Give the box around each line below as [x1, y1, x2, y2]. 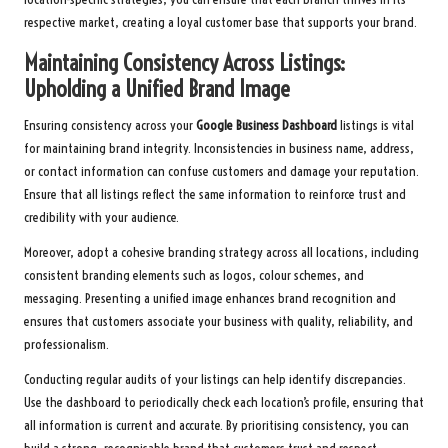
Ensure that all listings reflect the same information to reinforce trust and [24, 186, 406, 204]
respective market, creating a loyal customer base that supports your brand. [24, 14, 417, 32]
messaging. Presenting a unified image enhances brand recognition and [24, 290, 396, 308]
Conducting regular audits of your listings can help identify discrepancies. [24, 371, 406, 389]
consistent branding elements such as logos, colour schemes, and [24, 267, 364, 285]
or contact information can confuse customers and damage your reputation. [24, 163, 419, 181]
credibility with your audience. [24, 209, 179, 227]
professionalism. [24, 336, 109, 354]
